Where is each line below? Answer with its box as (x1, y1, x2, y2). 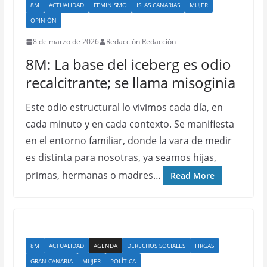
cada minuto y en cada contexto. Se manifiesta (25, 117, 234, 131)
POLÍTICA (110, 257, 136, 265)
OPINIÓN (30, 16, 57, 24)
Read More (170, 170, 215, 181)
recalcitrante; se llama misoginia (25, 73, 235, 92)
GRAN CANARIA (30, 257, 73, 265)
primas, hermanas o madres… (25, 169, 161, 182)
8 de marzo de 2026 (32, 36, 99, 46)
